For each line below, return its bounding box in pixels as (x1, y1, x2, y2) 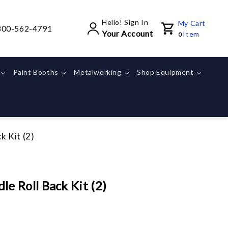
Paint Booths (13, 68, 61, 77)
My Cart (178, 18, 206, 27)
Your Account (101, 28, 153, 39)
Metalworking (74, 68, 124, 77)
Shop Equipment (137, 68, 196, 77)
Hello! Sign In (101, 18, 149, 27)
